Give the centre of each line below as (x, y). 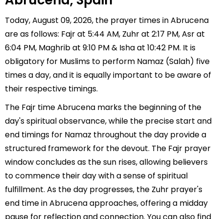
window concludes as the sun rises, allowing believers (106, 162)
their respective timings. (51, 89)
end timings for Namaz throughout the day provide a (106, 135)
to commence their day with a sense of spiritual (96, 176)
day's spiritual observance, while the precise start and (108, 121)
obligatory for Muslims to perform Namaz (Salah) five (107, 61)
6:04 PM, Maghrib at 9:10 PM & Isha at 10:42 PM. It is (100, 48)
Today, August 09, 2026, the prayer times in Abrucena (107, 20)
